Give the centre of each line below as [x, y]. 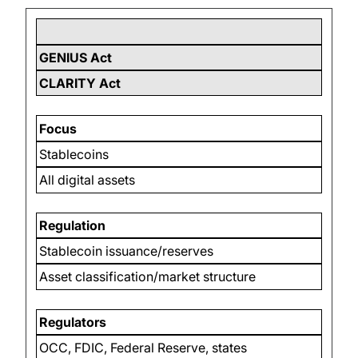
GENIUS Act [76, 57]
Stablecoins [74, 154]
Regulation [73, 225]
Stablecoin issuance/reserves [127, 251]
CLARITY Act [80, 84]
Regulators [73, 322]
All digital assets [88, 180]
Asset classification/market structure [148, 277]
